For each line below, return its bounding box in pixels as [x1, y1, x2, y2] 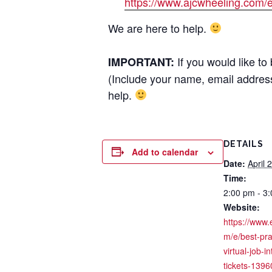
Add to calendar [132, 145, 198, 158]
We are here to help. [108, 19, 209, 36]
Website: [223, 201, 260, 214]
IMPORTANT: [108, 53, 177, 70]
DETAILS [223, 138, 263, 149]
